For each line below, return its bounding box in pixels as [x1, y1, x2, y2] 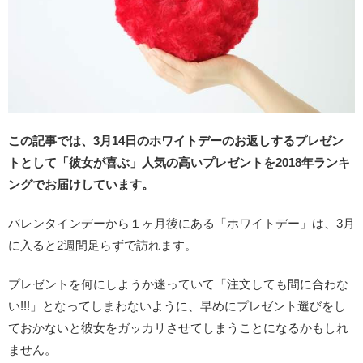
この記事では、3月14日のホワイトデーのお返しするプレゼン [8, 133, 344, 147]
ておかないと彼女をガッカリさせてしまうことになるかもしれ [8, 320, 348, 335]
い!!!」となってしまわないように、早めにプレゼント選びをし [8, 298, 346, 313]
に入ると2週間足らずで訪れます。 [8, 237, 197, 252]
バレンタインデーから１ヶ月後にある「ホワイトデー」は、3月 [8, 216, 355, 230]
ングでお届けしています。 [8, 177, 154, 191]
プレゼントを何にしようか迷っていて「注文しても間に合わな [8, 276, 348, 291]
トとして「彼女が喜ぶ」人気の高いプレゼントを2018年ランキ [8, 155, 350, 169]
